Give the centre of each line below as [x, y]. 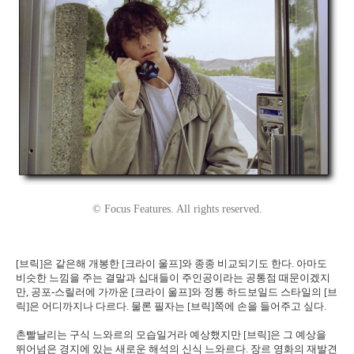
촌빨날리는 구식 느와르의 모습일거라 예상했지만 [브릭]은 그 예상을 [171, 335]
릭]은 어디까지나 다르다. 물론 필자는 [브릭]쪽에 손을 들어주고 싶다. [171, 307]
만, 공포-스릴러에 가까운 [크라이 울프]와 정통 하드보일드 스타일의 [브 [177, 292]
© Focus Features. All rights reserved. [177, 209]
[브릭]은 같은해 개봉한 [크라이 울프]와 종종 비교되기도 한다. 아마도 [171, 264]
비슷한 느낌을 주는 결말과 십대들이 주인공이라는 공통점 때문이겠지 [173, 278]
